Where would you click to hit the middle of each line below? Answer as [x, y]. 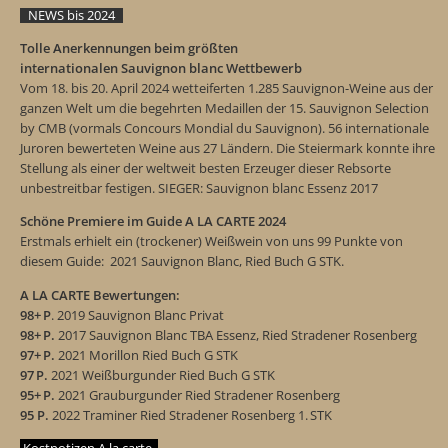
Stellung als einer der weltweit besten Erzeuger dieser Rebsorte [205, 167]
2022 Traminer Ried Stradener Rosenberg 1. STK [190, 414]
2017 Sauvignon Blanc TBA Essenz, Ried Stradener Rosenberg [236, 334]
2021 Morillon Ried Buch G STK [146, 354]
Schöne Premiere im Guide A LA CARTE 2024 [153, 221]
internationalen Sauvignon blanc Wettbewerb [161, 67]
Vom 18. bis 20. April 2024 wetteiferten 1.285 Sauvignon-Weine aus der [226, 87]
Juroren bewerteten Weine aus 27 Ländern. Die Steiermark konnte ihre [227, 147]
